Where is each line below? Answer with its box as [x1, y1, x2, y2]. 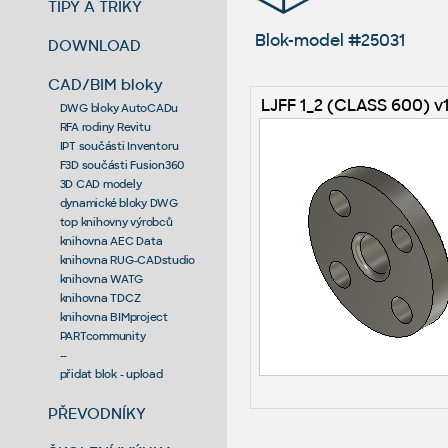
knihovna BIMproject [59, 309, 168, 324]
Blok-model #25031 [254, 29, 405, 51]
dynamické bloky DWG [59, 195, 178, 210]
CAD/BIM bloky [48, 74, 164, 94]
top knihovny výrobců [59, 214, 173, 229]
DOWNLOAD [48, 35, 142, 55]
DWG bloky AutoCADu [59, 100, 179, 115]
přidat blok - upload [59, 366, 163, 381]
